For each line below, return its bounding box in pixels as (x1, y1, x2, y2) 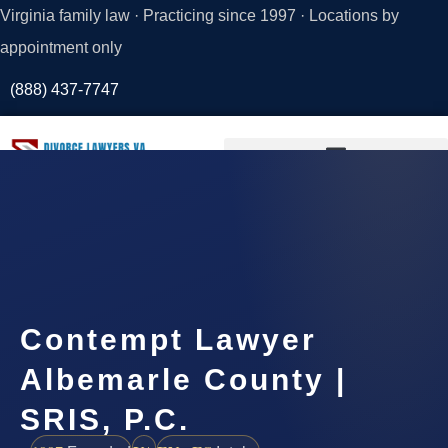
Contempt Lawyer (20, 322, 317, 356)
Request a (75, 209, 149, 227)
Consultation (67, 233, 157, 251)
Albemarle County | (20, 362, 347, 396)
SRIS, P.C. (20, 402, 190, 436)
